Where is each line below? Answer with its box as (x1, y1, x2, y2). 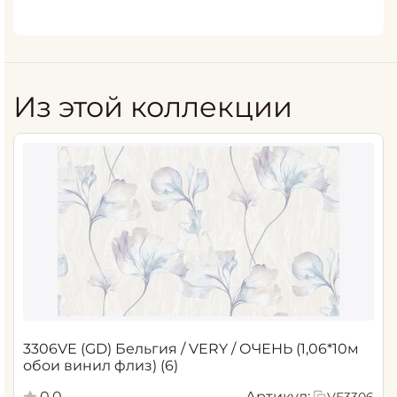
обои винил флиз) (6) (160, 356, 178, 374)
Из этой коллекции (13, 89, 292, 124)
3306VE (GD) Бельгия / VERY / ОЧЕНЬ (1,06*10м (23, 339, 359, 357)
